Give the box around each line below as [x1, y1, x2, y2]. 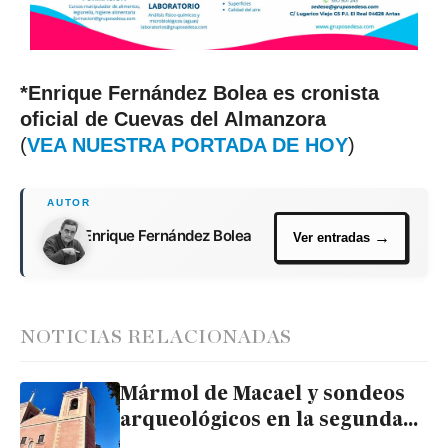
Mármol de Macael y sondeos [120, 385, 405, 405]
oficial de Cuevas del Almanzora [20, 108, 326, 131]
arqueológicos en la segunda [120, 411, 403, 431]
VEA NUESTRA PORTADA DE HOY [27, 134, 348, 157]
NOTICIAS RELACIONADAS [20, 328, 292, 348]
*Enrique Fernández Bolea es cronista [20, 82, 379, 105]
